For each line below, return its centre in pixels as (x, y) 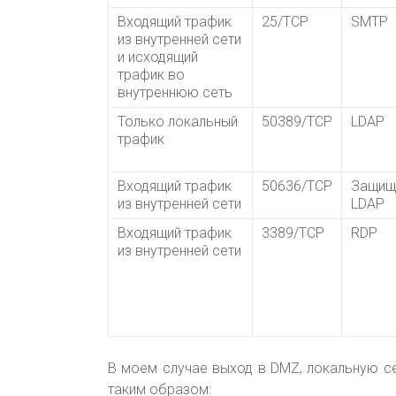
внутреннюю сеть (175, 93)
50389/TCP (297, 122)
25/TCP (285, 22)
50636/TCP (297, 187)
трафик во (151, 75)
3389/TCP (293, 233)
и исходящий (158, 57)
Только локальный (178, 122)
